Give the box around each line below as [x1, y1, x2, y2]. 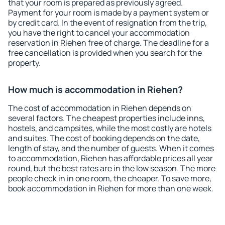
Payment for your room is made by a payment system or [8, 7, 209, 18]
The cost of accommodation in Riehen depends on [8, 102, 191, 114]
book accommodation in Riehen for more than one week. [8, 183, 213, 194]
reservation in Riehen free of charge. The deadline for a [8, 37, 209, 48]
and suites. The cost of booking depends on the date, [8, 133, 200, 144]
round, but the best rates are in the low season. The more [8, 163, 215, 174]
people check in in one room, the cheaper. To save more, [8, 173, 211, 184]
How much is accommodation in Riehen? [8, 83, 183, 95]
